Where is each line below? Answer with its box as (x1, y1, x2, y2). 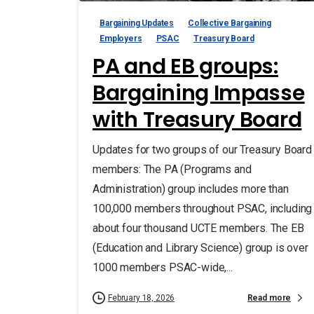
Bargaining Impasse (93, 78, 305, 109)
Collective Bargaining (188, 18, 271, 29)
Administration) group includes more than (93, 182, 289, 196)
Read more (247, 292, 292, 303)
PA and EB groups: (93, 52, 278, 82)
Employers (100, 34, 142, 44)
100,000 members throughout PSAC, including (93, 202, 313, 216)
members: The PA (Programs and (93, 163, 252, 177)
